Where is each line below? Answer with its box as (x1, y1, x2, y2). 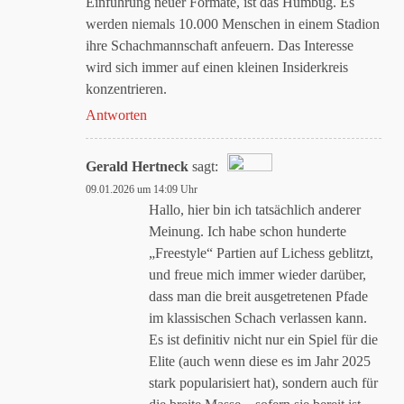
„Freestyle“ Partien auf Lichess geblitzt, (149, 245, 373, 261)
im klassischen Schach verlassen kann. (149, 310, 367, 326)
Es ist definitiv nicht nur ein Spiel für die (149, 332, 378, 347)
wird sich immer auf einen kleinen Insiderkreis (86, 60, 348, 75)
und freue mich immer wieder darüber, (149, 267, 366, 282)
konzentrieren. (86, 81, 167, 96)
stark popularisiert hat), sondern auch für (149, 375, 378, 390)
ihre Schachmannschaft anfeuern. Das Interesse (86, 38, 353, 53)
